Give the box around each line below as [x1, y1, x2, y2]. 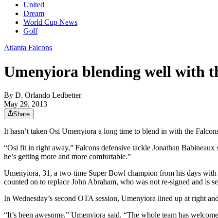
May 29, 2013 [4, 100, 47, 109]
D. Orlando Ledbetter [15, 91, 81, 100]
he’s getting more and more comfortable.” [4, 152, 131, 161]
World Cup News [23, 18, 77, 27]
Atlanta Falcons [4, 43, 52, 52]
